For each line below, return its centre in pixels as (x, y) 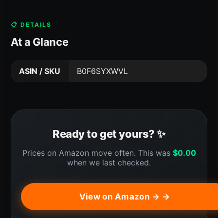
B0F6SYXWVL (102, 71)
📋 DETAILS (31, 24)
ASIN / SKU (40, 71)
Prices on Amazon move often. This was (97, 153)
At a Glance (40, 42)
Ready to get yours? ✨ (109, 134)
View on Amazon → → (125, 196)
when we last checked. (109, 162)
